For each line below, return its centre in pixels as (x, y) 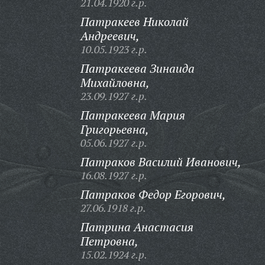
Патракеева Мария (132, 115)
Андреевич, (110, 36)
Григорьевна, (114, 129)
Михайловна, (115, 83)
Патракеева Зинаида (137, 68)
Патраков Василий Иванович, (161, 162)
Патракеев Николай (134, 22)
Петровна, (109, 241)
